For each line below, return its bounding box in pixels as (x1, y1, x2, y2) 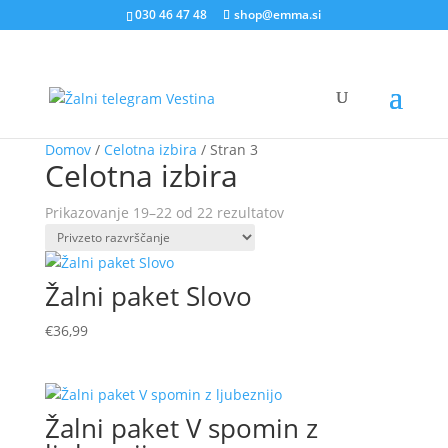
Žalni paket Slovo (44, 278, 252, 314)
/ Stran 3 (196, 140, 258, 159)
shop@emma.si (234, 6, 322, 23)
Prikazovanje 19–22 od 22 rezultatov (44, 203, 284, 222)
